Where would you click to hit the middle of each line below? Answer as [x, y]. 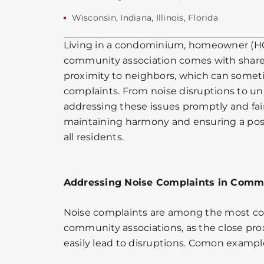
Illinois [170, 17]
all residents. [94, 137]
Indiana [136, 17]
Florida [203, 17]
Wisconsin [94, 17]
